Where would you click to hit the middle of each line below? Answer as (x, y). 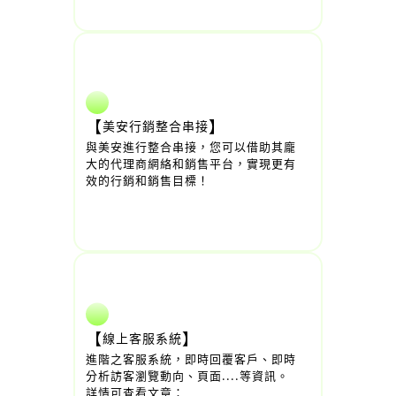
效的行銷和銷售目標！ (148, 180)
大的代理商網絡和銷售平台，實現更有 (191, 163)
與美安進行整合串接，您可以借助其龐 (191, 146)
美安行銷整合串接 (156, 126)
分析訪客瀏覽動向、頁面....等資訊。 (187, 375)
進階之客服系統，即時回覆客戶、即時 (191, 358)
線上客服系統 (142, 337)
